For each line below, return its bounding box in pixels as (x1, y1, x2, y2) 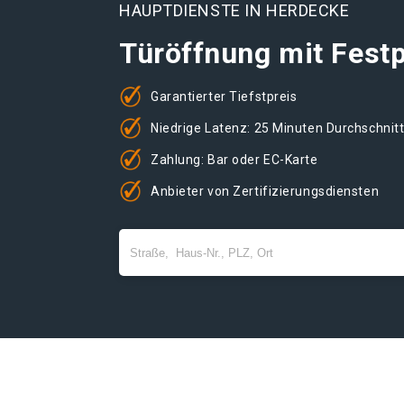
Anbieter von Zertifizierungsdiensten (151, 183, 380, 198)
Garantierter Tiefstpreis (151, 88, 298, 104)
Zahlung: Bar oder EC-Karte (151, 151, 318, 167)
